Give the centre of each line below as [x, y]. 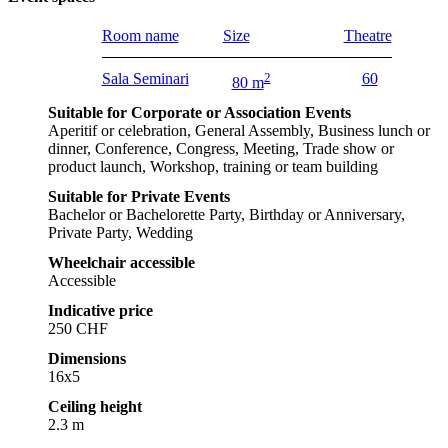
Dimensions [87, 359]
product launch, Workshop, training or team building [213, 167]
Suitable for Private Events [139, 197]
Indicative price [100, 311]
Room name [140, 35]
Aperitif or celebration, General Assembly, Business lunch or [239, 131]
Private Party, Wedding [120, 233]
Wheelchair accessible [121, 263]
